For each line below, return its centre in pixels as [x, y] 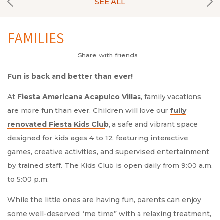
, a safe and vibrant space [153, 124]
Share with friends [108, 55]
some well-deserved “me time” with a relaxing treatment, [109, 214]
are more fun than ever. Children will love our [89, 111]
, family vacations [171, 97]
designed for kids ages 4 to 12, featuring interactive [98, 138]
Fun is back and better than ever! [70, 76]
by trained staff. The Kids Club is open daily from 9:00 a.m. [110, 166]
